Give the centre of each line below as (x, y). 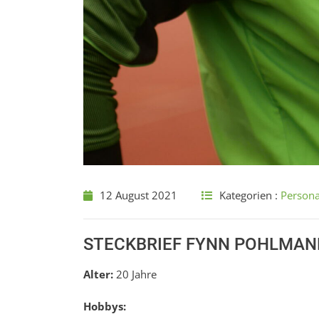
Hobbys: (105, 307)
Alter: (98, 274)
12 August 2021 (138, 195)
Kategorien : (250, 195)
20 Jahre (135, 274)
